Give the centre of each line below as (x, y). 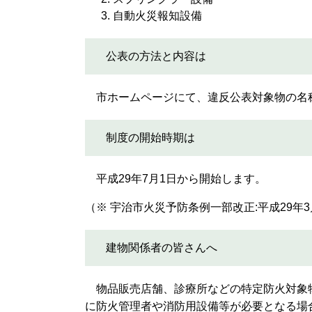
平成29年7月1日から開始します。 (175, 179)
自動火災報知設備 (157, 16)
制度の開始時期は (150, 138)
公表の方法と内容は (156, 56)
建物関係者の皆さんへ (162, 248)
